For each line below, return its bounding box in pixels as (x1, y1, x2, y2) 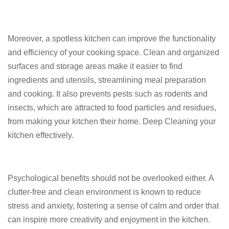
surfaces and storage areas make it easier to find (8, 62, 182, 71)
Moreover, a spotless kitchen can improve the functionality (8, 34, 216, 43)
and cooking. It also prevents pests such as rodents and (8, 89, 208, 98)
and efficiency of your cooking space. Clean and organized (8, 48, 219, 57)
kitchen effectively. (8, 131, 74, 140)
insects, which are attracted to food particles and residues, (8, 103, 216, 112)
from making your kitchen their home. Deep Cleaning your (8, 117, 216, 126)
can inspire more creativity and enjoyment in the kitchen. (8, 215, 210, 224)
